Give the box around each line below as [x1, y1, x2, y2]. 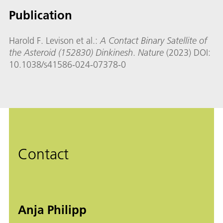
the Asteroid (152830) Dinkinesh [9, 47, 133, 59]
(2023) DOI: [164, 47, 211, 59]
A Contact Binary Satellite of [100, 35, 207, 47]
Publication [9, 7, 72, 23]
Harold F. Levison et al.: [9, 35, 100, 47]
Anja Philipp [18, 202, 87, 218]
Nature [138, 47, 164, 59]
